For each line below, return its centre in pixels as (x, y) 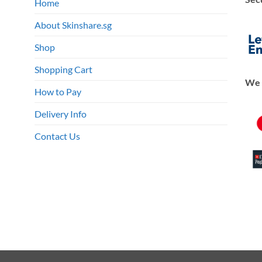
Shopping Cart (63, 70)
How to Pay (58, 92)
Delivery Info (61, 114)
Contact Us (57, 136)
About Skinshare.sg (73, 25)
